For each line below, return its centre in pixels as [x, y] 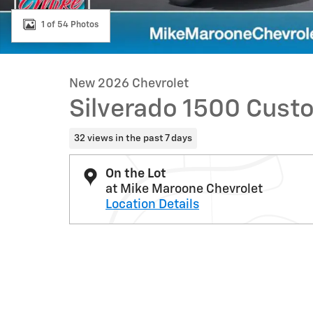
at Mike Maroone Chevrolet [184, 189]
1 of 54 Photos [70, 25]
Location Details [152, 204]
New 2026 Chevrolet [129, 84]
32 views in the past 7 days [133, 138]
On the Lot [136, 174]
